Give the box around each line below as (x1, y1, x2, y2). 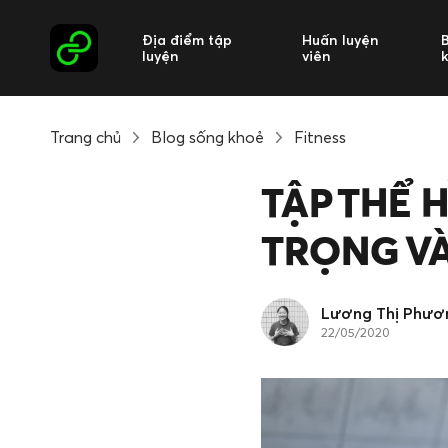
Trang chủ (50, 127, 121, 147)
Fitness (294, 127, 346, 147)
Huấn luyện (301, 31, 379, 48)
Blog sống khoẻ (151, 127, 264, 147)
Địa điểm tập (142, 31, 232, 48)
